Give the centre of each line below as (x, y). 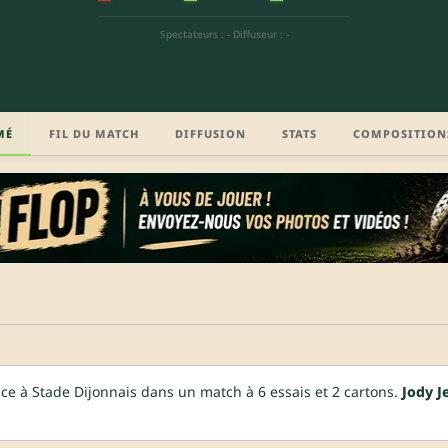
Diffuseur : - (260, 34)
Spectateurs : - (194, 34)
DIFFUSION (210, 133)
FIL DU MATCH (94, 133)
